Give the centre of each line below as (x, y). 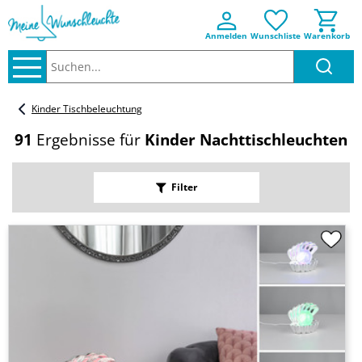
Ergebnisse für (86, 140)
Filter (184, 187)
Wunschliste (276, 36)
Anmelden (226, 36)
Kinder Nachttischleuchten (246, 140)
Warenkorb (327, 36)
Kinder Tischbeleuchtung (87, 109)
